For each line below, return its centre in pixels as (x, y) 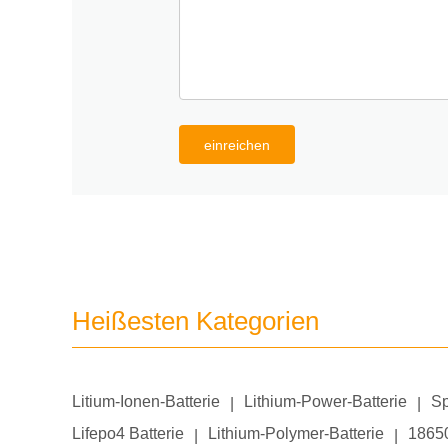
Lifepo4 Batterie (128, 433)
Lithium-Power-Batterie (325, 401)
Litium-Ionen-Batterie (146, 401)
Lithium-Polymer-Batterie (296, 433)
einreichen (237, 145)
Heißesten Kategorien (195, 321)
